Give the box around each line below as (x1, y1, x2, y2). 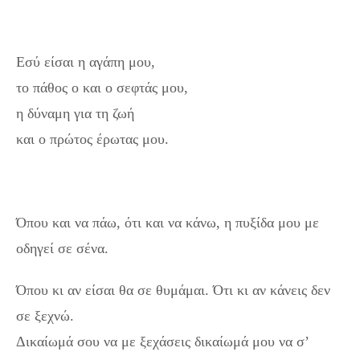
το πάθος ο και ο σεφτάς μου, (16, 79, 188, 96)
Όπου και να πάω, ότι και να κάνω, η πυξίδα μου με (16, 214, 319, 231)
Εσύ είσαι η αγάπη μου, (16, 53, 155, 70)
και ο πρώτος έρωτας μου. (16, 130, 169, 147)
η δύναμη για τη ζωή (16, 104, 134, 121)
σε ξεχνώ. (16, 307, 74, 324)
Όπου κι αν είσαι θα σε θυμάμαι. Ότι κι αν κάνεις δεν (16, 281, 330, 298)
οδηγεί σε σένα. (16, 239, 108, 256)
